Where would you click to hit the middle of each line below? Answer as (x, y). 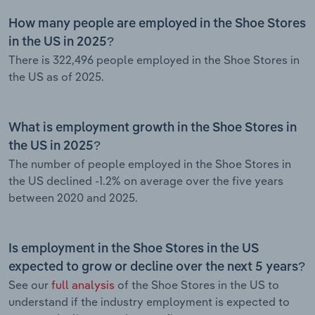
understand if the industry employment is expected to (149, 301)
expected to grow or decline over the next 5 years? (157, 267)
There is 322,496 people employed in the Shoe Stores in (154, 59)
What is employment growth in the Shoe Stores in (153, 128)
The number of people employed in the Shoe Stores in (150, 163)
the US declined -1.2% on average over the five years (146, 180)
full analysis (83, 284)
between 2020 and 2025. (73, 197)
